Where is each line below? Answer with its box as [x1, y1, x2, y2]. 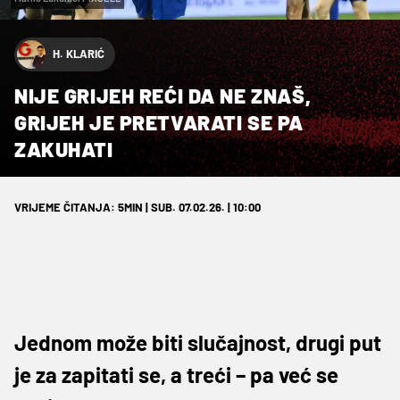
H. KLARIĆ [53, 46, 104, 62]
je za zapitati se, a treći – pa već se [14, 361, 338, 387]
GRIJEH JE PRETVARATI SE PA [14, 109, 304, 135]
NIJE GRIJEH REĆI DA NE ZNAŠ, [14, 82, 312, 108]
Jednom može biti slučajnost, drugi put [14, 329, 381, 355]
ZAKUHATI [14, 136, 113, 162]
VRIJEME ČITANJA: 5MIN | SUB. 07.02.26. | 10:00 [14, 199, 261, 214]
